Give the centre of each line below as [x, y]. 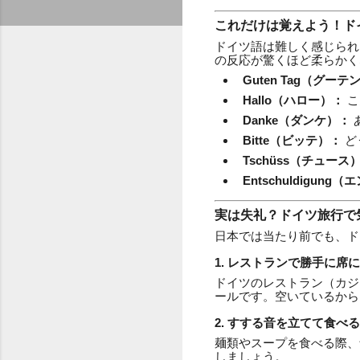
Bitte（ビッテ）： [292, 140]
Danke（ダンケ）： [297, 120]
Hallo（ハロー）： [293, 100]
